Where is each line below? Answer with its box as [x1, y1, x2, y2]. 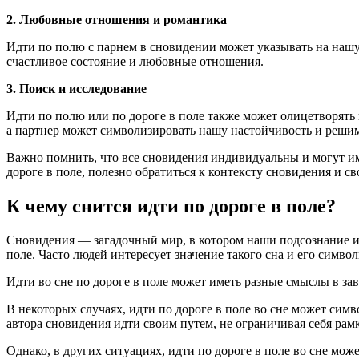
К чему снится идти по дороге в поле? [6, 195, 336, 216]
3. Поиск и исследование [6, 82, 147, 96]
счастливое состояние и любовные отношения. [6, 54, 264, 69]
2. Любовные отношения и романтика [6, 13, 227, 27]
